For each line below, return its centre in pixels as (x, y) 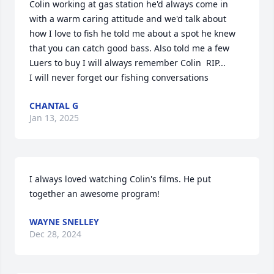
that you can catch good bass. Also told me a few (129, 48)
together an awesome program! (94, 194)
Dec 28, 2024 (55, 234)
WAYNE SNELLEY (64, 222)
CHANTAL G (54, 106)
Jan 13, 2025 (54, 118)
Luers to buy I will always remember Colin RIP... (128, 63)
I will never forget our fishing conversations (119, 77)
